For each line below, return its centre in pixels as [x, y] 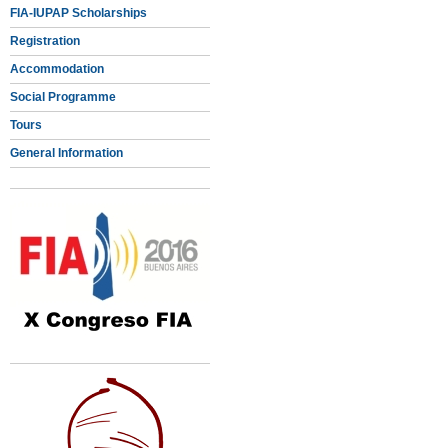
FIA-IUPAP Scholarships [78, 13]
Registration [45, 41]
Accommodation [57, 69]
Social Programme [63, 97]
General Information [66, 153]
